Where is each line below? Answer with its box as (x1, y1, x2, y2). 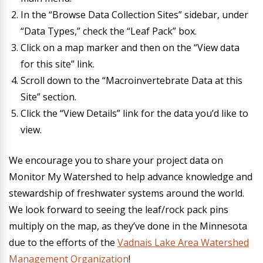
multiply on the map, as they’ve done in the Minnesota (9, 220, 247, 232)
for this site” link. (21, 58, 95, 70)
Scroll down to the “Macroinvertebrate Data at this (21, 74, 242, 87)
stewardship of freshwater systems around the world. (9, 187, 244, 200)
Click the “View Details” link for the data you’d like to (21, 107, 248, 120)
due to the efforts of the (9, 236, 117, 249)
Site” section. (21, 90, 76, 103)
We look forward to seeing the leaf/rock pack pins (9, 203, 228, 216)
